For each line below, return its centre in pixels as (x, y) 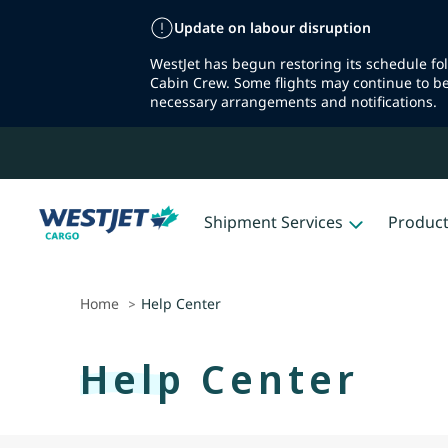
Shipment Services (273, 222)
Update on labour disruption (272, 27)
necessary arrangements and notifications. (295, 101)
